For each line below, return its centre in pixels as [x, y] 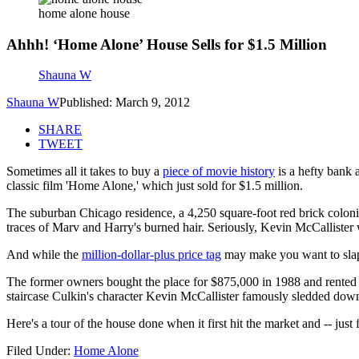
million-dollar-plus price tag [151, 255]
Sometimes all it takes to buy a [85, 171]
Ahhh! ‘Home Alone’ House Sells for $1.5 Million [167, 44]
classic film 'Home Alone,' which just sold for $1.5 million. [155, 186]
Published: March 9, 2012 [125, 103]
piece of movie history [219, 171]
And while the [44, 255]
